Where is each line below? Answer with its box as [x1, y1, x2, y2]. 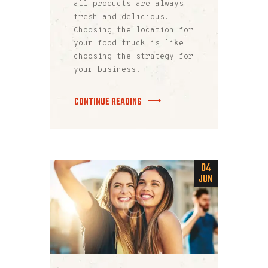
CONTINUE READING [74, 94, 142, 109]
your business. [74, 65, 141, 75]
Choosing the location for [74, 26, 193, 36]
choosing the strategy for [74, 52, 193, 62]
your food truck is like [74, 39, 184, 49]
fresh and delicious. [74, 13, 169, 23]
